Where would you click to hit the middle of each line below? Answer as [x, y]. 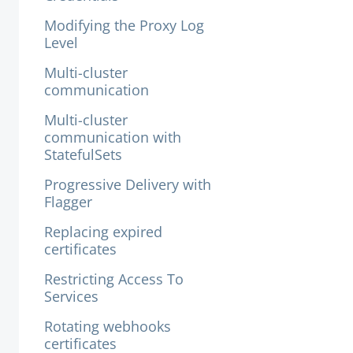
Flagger [68, 202]
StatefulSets [83, 154]
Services [71, 296]
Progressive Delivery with [128, 184]
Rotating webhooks [108, 326]
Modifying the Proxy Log [124, 25]
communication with [113, 137]
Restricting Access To [114, 279]
